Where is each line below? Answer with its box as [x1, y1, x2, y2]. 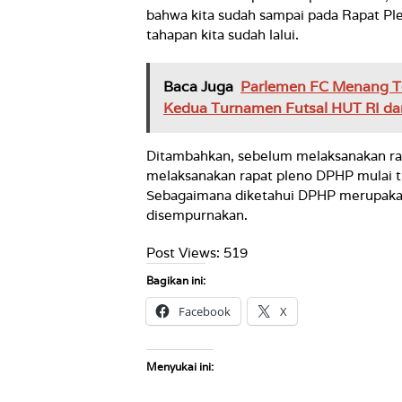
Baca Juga [163, 77, 233, 96]
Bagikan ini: [146, 274, 205, 287]
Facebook [179, 303, 231, 319]
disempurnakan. [146, 206, 248, 223]
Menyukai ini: [146, 360, 214, 373]
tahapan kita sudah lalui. [146, 26, 299, 43]
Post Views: [146, 244, 220, 261]
